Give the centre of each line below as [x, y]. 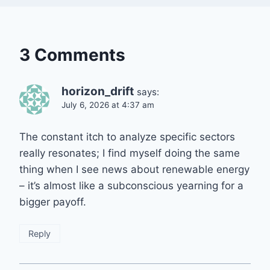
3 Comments [72, 55]
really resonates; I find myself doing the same [130, 153]
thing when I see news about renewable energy [134, 169]
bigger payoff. [53, 202]
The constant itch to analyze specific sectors [127, 137]
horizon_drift [98, 92]
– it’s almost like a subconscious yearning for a [131, 185]
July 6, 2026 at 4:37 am [108, 105]
